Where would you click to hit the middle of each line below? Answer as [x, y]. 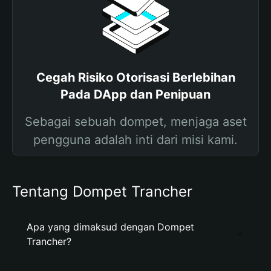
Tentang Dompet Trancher [102, 191]
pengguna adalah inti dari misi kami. [135, 140]
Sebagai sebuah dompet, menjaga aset [135, 122]
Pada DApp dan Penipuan [135, 94]
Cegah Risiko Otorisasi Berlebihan [135, 77]
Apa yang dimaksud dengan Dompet [110, 227]
